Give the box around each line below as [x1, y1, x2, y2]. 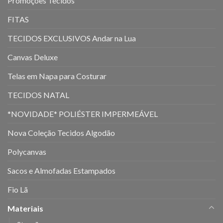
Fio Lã [7, 184, 28, 194]
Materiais [7, 203, 43, 213]
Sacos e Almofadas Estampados [7, 165, 115, 175]
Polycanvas [7, 146, 46, 156]
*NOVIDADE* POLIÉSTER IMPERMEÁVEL [7, 109, 158, 118]
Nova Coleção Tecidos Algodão [7, 127, 115, 137]
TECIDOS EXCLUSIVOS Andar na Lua [7, 33, 136, 43]
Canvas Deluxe [7, 52, 58, 62]
